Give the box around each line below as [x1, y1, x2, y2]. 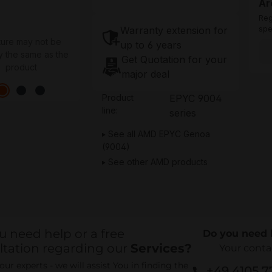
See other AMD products [108, 156, 208, 167]
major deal [121, 67, 170, 80]
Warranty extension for [120, 24, 228, 36]
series [169, 106, 196, 119]
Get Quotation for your [121, 53, 228, 66]
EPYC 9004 [169, 92, 222, 104]
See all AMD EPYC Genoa [108, 128, 211, 139]
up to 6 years [120, 38, 182, 51]
